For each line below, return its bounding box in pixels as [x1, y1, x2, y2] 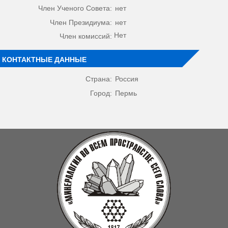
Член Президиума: [49, 18, 112, 26]
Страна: [85, 75, 112, 83]
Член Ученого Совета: [38, 4, 112, 12]
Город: [90, 89, 112, 98]
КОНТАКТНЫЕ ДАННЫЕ [2, 55, 87, 64]
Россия [115, 75, 139, 83]
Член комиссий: [59, 32, 112, 41]
